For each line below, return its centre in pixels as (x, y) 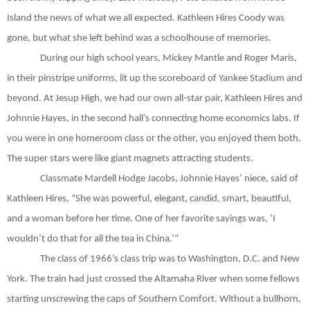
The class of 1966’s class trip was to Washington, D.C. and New (170, 259)
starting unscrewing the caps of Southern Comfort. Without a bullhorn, (154, 299)
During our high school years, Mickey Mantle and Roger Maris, (168, 58)
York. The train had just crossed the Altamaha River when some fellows (153, 279)
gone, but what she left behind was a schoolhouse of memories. (139, 38)
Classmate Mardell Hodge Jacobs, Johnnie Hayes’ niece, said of (169, 179)
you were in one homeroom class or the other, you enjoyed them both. (154, 138)
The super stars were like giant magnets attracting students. (130, 158)
